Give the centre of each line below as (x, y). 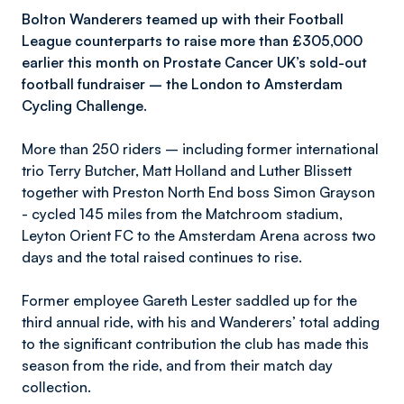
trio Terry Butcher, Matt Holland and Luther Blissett (187, 170)
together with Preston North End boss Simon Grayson (198, 192)
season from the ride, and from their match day (177, 365)
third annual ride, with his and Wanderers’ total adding (201, 322)
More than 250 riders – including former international (200, 149)
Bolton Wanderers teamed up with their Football (183, 19)
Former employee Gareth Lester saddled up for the (189, 300)
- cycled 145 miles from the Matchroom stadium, (182, 214)
